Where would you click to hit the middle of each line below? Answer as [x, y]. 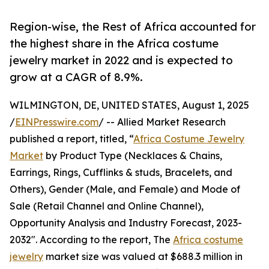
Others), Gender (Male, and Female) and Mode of [125, 189]
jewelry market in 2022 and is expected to [121, 60]
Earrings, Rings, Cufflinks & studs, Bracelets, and [121, 173]
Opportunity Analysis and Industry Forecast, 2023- [126, 223]
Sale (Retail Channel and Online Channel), [107, 206]
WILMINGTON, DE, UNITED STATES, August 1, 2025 [129, 105]
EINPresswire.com [57, 122]
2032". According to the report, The [91, 240]
